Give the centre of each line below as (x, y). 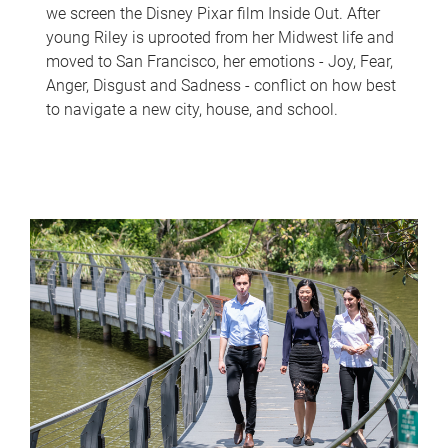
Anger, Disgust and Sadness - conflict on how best (221, 85)
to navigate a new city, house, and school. (192, 109)
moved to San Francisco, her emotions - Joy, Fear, (219, 61)
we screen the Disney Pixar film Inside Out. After (213, 13)
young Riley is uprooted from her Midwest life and (220, 37)
